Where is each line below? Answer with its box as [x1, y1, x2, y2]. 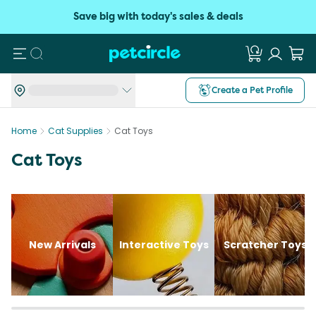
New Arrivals [28, 238, 96, 252]
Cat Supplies [48, 125, 103, 137]
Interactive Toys [119, 238, 209, 252]
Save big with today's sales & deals [73, 10, 243, 23]
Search [35, 44, 78, 61]
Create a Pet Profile [212, 84, 293, 96]
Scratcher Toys [224, 238, 307, 252]
